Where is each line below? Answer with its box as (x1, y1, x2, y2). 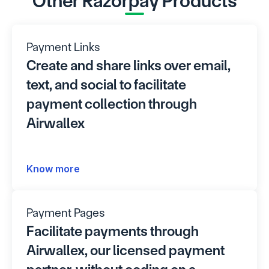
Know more (26, 163, 80, 175)
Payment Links (26, 40, 100, 54)
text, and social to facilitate (26, 76, 186, 93)
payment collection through (26, 95, 197, 112)
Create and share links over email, (26, 57, 231, 74)
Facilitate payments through (26, 223, 199, 240)
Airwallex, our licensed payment (26, 242, 225, 259)
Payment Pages (26, 206, 105, 220)
